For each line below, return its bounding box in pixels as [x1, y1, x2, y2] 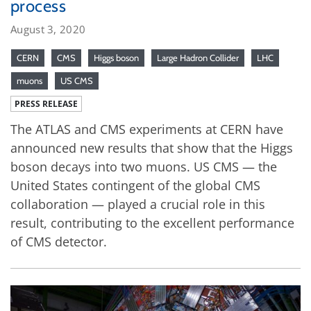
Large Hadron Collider [157, 51, 239, 63]
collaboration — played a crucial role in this [10, 195, 265, 212]
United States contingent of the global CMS [10, 176, 260, 194]
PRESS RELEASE [15, 97, 78, 110]
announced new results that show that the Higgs [10, 139, 293, 156]
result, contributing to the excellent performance [10, 214, 294, 231]
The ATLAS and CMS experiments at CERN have [10, 120, 283, 137]
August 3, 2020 [10, 22, 86, 36]
